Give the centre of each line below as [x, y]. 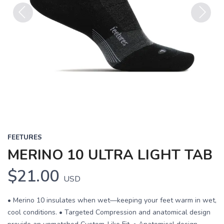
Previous [29, 28]
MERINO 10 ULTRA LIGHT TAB [110, 155]
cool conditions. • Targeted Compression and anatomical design [109, 212]
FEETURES [25, 137]
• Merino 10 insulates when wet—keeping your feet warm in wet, [112, 200]
